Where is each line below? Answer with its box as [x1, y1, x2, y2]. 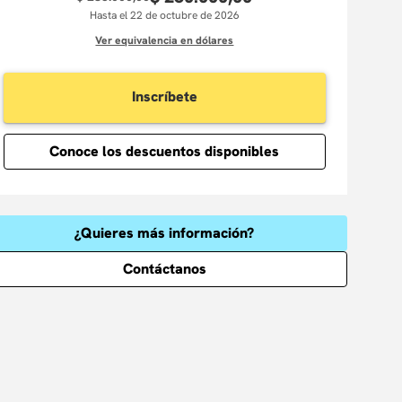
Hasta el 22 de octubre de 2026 [89, 8, 240, 22]
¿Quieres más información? [74, 223, 255, 242]
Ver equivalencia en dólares [95, 33, 234, 48]
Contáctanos [122, 259, 206, 278]
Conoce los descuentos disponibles [49, 142, 280, 161]
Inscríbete [131, 87, 197, 107]
